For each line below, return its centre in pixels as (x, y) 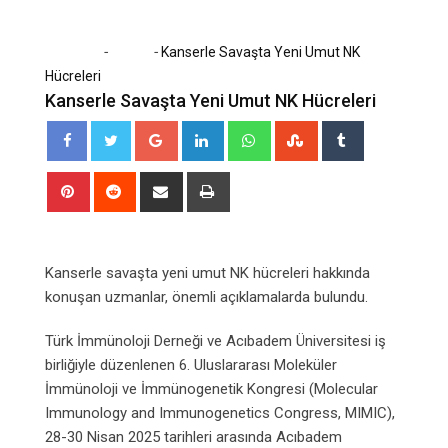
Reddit (153, 182)
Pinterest (115, 182)
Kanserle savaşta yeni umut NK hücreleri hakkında (207, 272)
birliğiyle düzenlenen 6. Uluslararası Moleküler (191, 364)
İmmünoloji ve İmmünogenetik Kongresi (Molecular (211, 388)
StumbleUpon (358, 131)
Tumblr (383, 131)
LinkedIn (247, 131)
